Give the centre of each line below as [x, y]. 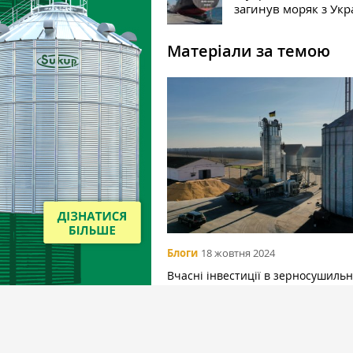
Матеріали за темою [249, 51]
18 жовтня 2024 [238, 253]
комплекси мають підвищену [246, 294]
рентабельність [210, 313]
